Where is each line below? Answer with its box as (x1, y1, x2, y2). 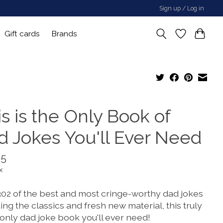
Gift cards (4, 29, 40, 38)
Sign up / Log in (159, 4, 205, 12)
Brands (52, 29, 78, 38)
